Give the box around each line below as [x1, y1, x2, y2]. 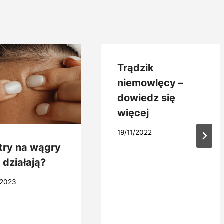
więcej [117, 107, 149, 119]
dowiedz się [117, 92, 175, 104]
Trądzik [117, 62, 154, 74]
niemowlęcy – [117, 77, 183, 89]
